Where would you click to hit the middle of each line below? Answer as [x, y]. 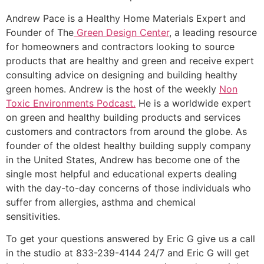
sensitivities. [36, 216]
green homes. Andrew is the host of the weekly [113, 89]
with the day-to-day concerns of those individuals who [128, 188]
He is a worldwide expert [193, 103]
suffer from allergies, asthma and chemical [101, 202]
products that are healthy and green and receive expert [130, 60]
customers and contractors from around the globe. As [126, 131]
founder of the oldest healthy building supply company [128, 145]
